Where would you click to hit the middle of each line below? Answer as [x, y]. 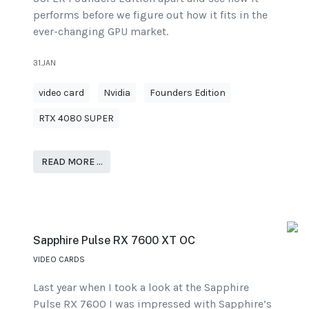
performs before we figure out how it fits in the [150, 14]
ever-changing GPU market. [101, 31]
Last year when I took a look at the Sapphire [141, 288]
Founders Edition [188, 92]
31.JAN [44, 62]
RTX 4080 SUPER [76, 118]
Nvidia [117, 92]
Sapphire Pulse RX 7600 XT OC [114, 241]
